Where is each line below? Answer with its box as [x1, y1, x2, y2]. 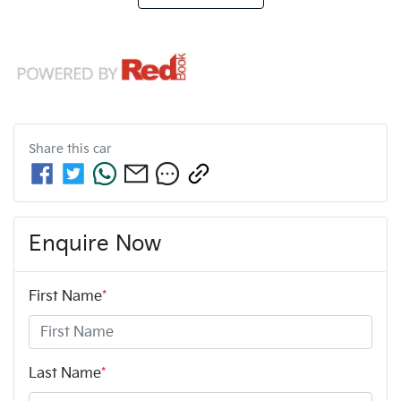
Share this [29, 141, 93, 158]
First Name [29, 288, 102, 306]
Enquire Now [29, 231, 161, 258]
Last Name [29, 365, 101, 383]
